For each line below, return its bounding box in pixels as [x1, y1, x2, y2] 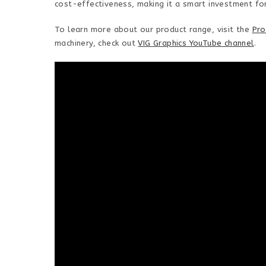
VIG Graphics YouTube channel [138, 39, 254, 47]
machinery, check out [55, 39, 138, 47]
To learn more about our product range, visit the [55, 25, 252, 34]
